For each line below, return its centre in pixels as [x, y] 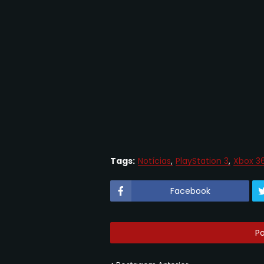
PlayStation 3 [202, 161]
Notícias [154, 161]
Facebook [190, 191]
